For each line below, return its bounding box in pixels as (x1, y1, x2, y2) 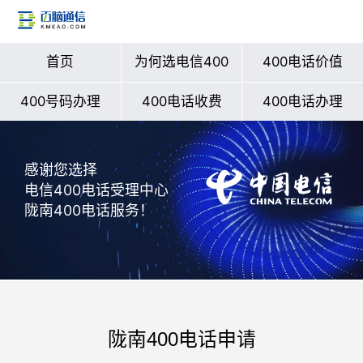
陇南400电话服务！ (24, 202, 154, 220)
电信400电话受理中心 (24, 181, 169, 199)
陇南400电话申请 (107, 327, 256, 350)
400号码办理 (19, 92, 100, 109)
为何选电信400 (135, 53, 228, 70)
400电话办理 (263, 92, 344, 109)
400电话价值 (263, 53, 344, 70)
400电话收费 (141, 92, 222, 109)
